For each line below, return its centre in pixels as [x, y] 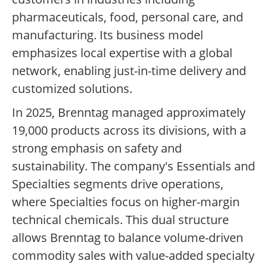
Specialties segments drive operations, [118, 184]
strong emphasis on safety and [97, 148]
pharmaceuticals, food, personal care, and [128, 17]
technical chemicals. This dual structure [120, 220]
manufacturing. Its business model [108, 35]
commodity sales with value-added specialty [133, 256]
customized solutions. [72, 89]
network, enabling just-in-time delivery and [129, 71]
